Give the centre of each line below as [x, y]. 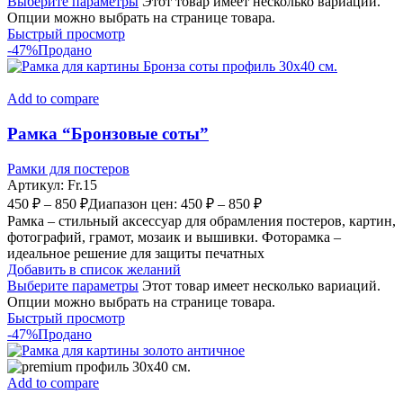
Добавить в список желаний [94, 269]
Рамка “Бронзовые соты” [108, 133]
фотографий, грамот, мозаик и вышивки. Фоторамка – [174, 237]
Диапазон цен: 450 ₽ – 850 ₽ [175, 203]
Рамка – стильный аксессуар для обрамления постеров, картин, [201, 220]
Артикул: [37, 184]
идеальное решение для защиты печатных [136, 253]
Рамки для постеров [68, 168]
